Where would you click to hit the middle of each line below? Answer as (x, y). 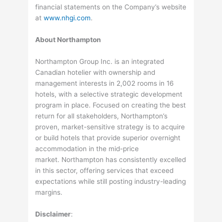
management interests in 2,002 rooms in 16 (105, 83)
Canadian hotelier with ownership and (95, 72)
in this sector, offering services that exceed (105, 170)
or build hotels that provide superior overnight (108, 138)
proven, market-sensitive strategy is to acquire (110, 127)
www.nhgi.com (67, 18)
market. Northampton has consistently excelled (111, 159)
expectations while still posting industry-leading (111, 181)
